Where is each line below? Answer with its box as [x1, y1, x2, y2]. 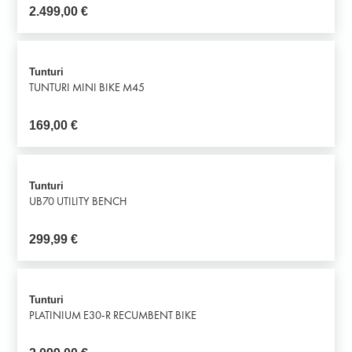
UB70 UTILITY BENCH [29, 194, 128, 209]
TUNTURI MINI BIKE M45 [29, 80, 145, 95]
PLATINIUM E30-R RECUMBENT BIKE [29, 308, 197, 323]
